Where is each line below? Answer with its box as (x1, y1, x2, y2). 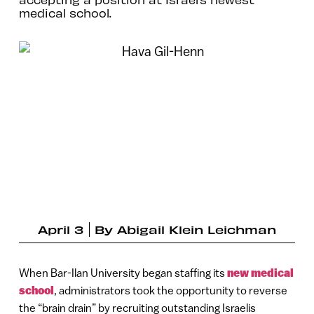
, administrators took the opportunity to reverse (53, 283, 287, 296)
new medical (226, 266, 294, 280)
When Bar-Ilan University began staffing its (18, 266, 227, 279)
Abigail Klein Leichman (117, 221, 276, 236)
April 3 (38, 221, 83, 236)
